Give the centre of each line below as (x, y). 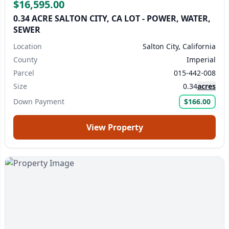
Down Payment (39, 101)
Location (28, 46)
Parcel (24, 73)
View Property (114, 127)
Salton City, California (179, 46)
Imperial (201, 60)
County (25, 60)
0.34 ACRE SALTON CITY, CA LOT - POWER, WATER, (112, 18)
